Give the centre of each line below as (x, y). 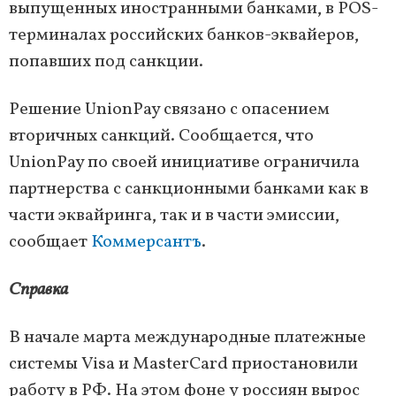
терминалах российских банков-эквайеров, (184, 36)
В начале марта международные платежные (187, 338)
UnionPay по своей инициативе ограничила (184, 163)
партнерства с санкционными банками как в (189, 190)
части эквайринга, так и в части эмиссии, (174, 216)
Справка (38, 290)
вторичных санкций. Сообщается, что (161, 137)
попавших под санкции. (106, 62)
